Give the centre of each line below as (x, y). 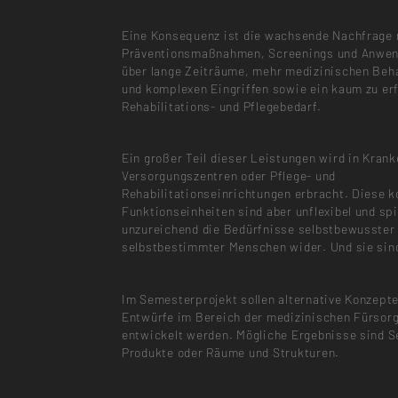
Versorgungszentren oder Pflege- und (229, 176)
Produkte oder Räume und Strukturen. (231, 352)
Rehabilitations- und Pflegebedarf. (221, 107)
